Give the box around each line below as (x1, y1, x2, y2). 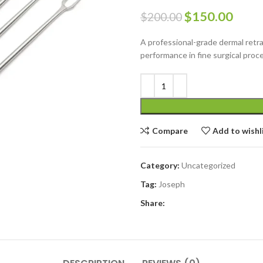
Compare (151, 125, 188, 136)
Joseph (159, 179, 185, 189)
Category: (140, 160, 180, 170)
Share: (140, 198, 165, 208)
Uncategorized (181, 160, 235, 170)
